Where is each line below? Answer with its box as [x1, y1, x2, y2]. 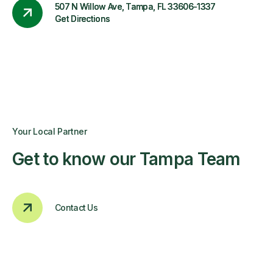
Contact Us [55, 202, 97, 213]
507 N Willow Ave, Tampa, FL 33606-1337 [55, 1, 216, 12]
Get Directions [55, 13, 110, 24]
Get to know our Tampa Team [12, 149, 241, 169]
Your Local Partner [12, 126, 87, 136]
